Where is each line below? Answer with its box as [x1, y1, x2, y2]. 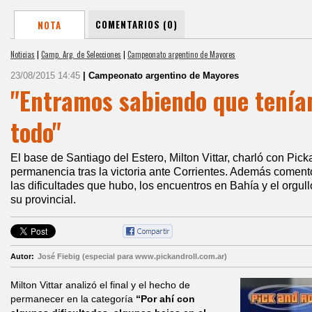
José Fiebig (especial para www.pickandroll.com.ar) [38, 252, 227, 260]
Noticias [10, 49, 35, 60]
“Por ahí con [136, 293, 195, 304]
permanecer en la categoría [10, 293, 136, 304]
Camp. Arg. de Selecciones [41, 49, 121, 60]
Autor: [10, 252, 34, 260]
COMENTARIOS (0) [95, 17, 178, 31]
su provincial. [10, 194, 76, 205]
